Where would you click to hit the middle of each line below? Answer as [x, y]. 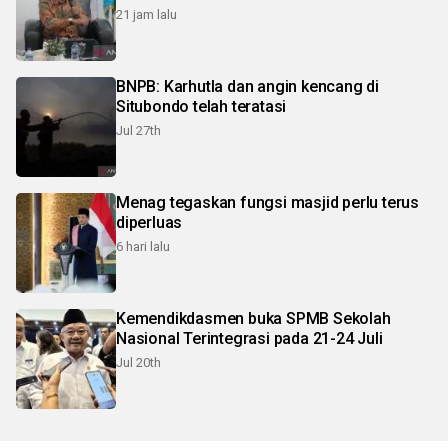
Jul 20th [138, 362]
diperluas [149, 222]
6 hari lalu [143, 246]
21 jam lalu [146, 14]
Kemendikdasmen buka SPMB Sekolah [253, 318]
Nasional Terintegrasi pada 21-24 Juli [249, 338]
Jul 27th [138, 130]
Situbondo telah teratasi [201, 106]
